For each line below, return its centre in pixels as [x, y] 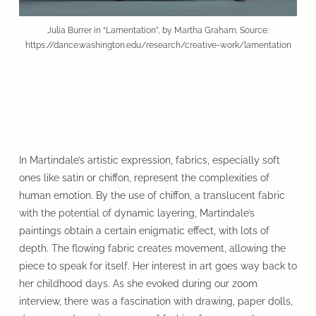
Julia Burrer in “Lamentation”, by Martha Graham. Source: [158, 30]
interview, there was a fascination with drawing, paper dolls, [156, 301]
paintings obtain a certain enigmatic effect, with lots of [144, 230]
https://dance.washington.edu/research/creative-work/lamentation [158, 45]
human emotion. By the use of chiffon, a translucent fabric [152, 195]
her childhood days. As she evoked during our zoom [138, 283]
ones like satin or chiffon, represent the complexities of [144, 177]
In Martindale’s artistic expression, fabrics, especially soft [149, 160]
